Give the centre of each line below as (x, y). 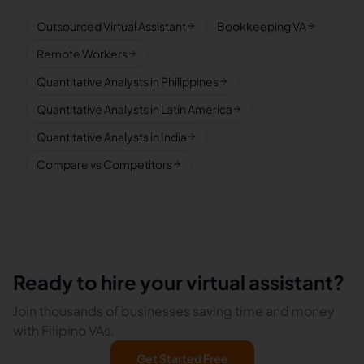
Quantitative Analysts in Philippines (128, 81)
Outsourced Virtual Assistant (111, 26)
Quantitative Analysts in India (112, 136)
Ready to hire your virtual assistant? (179, 282)
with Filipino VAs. (64, 330)
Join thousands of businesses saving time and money (174, 311)
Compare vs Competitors (104, 164)
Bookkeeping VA (262, 26)
